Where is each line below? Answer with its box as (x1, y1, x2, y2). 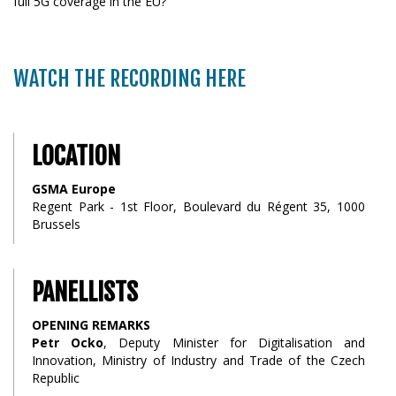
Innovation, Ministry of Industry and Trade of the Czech (32, 352, 365, 369)
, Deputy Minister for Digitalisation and (103, 334, 366, 351)
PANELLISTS (32, 277, 138, 308)
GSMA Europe (32, 180, 116, 197)
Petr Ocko (32, 334, 104, 351)
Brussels (32, 216, 80, 232)
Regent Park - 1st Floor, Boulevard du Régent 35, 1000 (32, 198, 365, 215)
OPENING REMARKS (32, 316, 150, 333)
